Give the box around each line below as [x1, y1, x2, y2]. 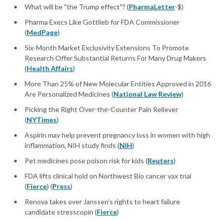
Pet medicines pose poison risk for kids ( [25, 156, 147, 165]
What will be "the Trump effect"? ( [25, 2, 129, 11]
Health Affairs [27, 64, 73, 73]
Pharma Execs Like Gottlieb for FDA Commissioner [25, 18, 180, 27]
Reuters [147, 156, 174, 165]
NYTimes [27, 115, 57, 124]
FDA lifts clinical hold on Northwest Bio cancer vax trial [25, 172, 191, 181]
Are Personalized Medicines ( [25, 90, 113, 99]
